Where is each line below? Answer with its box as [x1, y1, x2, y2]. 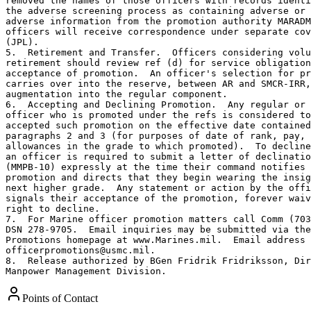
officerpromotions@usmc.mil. [6, 244, 155, 255]
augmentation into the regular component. [6, 88, 228, 99]
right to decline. [6, 203, 100, 214]
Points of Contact [22, 292, 98, 304]
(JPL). [6, 36, 39, 47]
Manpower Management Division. [6, 265, 167, 276]
